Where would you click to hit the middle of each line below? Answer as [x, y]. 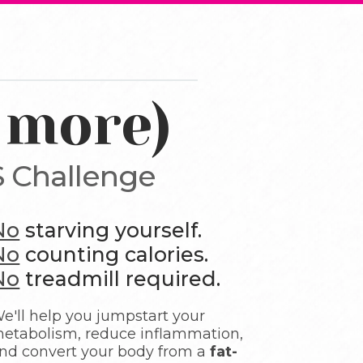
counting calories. [114, 254]
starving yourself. [111, 230]
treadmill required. [120, 279]
